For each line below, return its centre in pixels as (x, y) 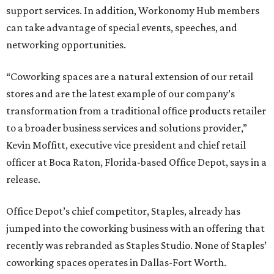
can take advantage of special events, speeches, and (122, 28)
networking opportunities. (66, 45)
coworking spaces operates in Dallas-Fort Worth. (116, 262)
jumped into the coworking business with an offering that (135, 228)
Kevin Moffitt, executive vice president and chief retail (126, 145)
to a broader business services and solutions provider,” (127, 128)
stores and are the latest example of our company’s (120, 94)
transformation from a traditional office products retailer (136, 111)
